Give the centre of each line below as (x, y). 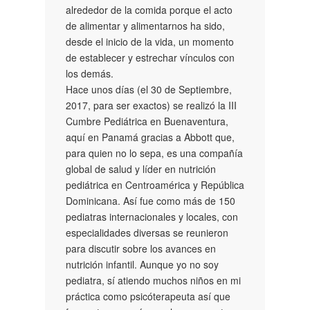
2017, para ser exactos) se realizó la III (151, 105)
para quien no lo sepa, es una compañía (154, 153)
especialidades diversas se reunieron (147, 232)
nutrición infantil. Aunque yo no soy (142, 264)
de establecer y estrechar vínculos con (150, 57)
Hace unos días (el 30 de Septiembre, (149, 89)
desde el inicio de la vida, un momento (150, 41)
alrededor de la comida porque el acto (149, 9)
